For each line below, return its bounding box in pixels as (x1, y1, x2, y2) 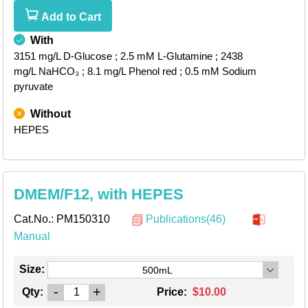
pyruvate (14, 80, 53, 92)
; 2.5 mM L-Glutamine (115, 49, 212, 62)
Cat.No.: (14, 212, 56, 225)
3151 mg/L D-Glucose (14, 49, 112, 62)
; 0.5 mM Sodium (179, 65, 256, 77)
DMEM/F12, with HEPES (14, 185, 184, 203)
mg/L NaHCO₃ (14, 65, 79, 77)
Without (30, 107, 71, 120)
